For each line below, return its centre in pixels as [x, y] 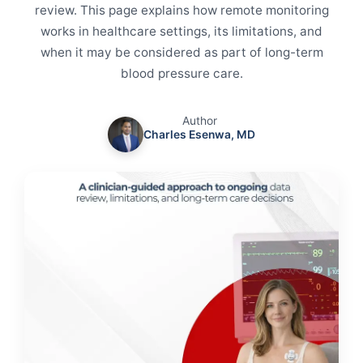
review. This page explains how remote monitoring [181, 10]
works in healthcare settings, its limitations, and [181, 31]
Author [199, 121]
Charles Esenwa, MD [199, 135]
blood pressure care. [181, 73]
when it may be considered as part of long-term [181, 52]
